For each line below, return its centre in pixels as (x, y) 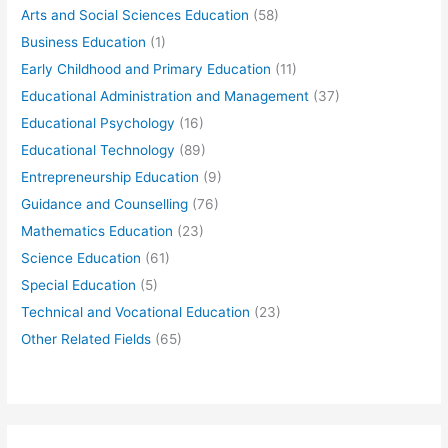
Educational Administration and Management (165, 96)
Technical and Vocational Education (136, 312)
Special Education (79, 285)
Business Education (84, 42)
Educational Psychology (98, 123)
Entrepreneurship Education (110, 177)
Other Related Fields (86, 339)
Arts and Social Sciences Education (135, 15)
